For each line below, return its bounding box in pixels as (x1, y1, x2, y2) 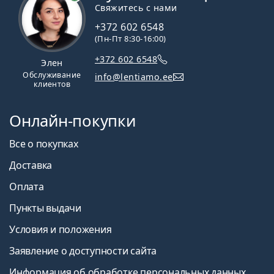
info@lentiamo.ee (95, 70, 173, 83)
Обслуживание (23, 69, 81, 80)
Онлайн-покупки (9, 110, 136, 132)
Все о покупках (9, 137, 78, 151)
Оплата (9, 180, 44, 194)
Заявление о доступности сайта (9, 244, 157, 258)
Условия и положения (9, 223, 112, 237)
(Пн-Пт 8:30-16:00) (95, 32, 166, 44)
